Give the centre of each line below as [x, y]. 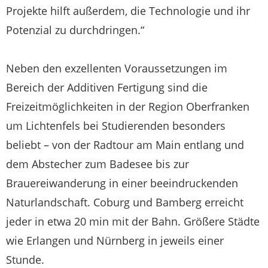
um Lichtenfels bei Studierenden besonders [116, 125]
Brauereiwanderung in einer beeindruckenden [122, 183]
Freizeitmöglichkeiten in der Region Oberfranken [128, 106]
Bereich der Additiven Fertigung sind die [107, 87]
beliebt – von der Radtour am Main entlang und [125, 144]
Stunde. [25, 259]
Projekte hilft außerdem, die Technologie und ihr [128, 10]
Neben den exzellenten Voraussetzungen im [117, 68]
